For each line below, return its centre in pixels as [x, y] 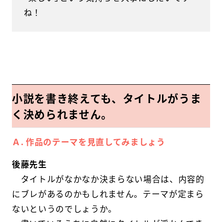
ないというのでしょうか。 [64, 208]
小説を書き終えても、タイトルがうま [107, 98]
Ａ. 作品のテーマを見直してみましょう [88, 142]
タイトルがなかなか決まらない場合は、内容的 [108, 179]
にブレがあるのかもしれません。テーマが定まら [108, 194]
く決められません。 [62, 114]
